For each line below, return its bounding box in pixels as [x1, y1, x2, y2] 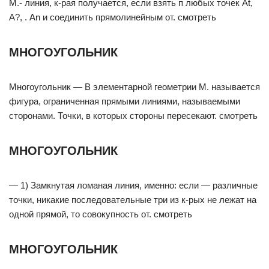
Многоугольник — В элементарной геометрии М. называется [9, 82, 260, 92]
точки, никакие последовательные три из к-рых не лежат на [9, 195, 256, 205]
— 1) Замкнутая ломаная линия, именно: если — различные [9, 180, 258, 190]
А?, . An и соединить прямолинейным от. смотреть [9, 12, 216, 22]
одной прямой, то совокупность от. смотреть [9, 209, 192, 219]
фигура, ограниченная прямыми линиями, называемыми [9, 96, 240, 106]
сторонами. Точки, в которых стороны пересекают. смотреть [9, 110, 258, 121]
